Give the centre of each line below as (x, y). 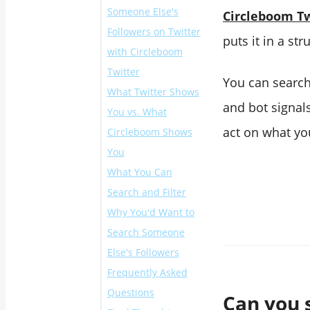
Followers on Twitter (154, 32)
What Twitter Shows (153, 92)
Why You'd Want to (151, 212)
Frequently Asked (147, 273)
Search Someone (146, 232)
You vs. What (137, 112)
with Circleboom (145, 52)
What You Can (139, 172)
